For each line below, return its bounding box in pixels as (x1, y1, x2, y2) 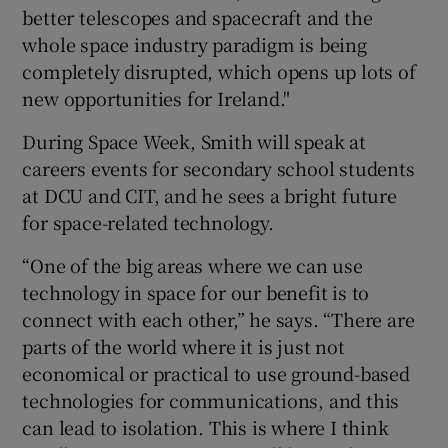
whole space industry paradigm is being (22, 30, 367, 57)
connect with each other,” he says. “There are (22, 305, 415, 332)
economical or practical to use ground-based (22, 359, 410, 386)
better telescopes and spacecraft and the (22, 3, 373, 30)
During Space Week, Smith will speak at (22, 127, 366, 154)
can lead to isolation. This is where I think (22, 413, 389, 440)
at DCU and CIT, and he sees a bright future (22, 181, 397, 208)
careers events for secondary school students (22, 154, 415, 181)
